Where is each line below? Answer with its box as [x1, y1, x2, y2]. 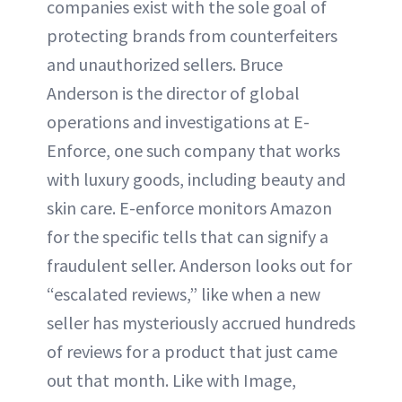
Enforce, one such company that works [47, 138, 340, 162]
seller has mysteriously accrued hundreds [47, 310, 355, 334]
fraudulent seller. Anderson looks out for [47, 253, 352, 276]
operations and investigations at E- [47, 109, 310, 133]
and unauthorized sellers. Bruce [47, 52, 283, 75]
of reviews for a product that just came [47, 339, 337, 363]
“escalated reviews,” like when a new [47, 282, 320, 305]
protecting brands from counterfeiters [47, 23, 337, 47]
